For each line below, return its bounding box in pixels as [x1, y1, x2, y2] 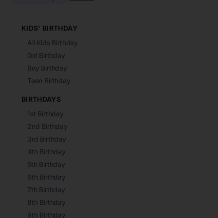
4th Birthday [27, 147, 66, 156]
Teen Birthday [27, 76, 71, 85]
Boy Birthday [27, 64, 67, 72]
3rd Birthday [27, 135, 66, 143]
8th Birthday [27, 198, 66, 206]
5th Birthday [27, 160, 65, 168]
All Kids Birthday [27, 38, 78, 47]
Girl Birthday [27, 51, 65, 59]
